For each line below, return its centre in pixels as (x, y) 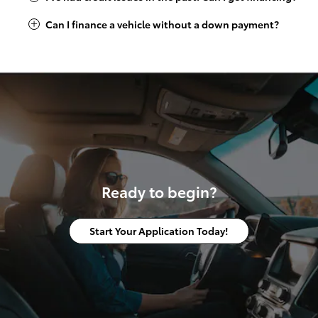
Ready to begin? (159, 191)
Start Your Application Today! (159, 230)
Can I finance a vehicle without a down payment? (162, 24)
